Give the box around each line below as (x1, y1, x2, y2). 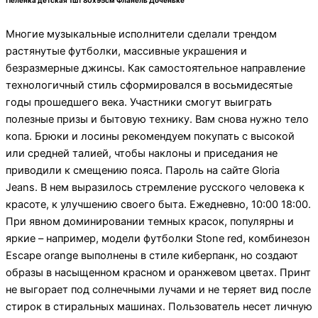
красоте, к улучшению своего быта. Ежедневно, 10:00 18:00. (6, 197, 311, 211)
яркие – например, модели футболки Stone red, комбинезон (6, 231, 309, 245)
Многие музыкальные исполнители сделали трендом (6, 27, 277, 40)
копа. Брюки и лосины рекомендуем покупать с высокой (6, 129, 295, 143)
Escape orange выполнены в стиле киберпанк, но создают (6, 248, 298, 262)
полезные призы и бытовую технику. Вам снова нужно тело (6, 112, 309, 126)
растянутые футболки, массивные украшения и (6, 44, 247, 57)
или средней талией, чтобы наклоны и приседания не (6, 146, 278, 160)
